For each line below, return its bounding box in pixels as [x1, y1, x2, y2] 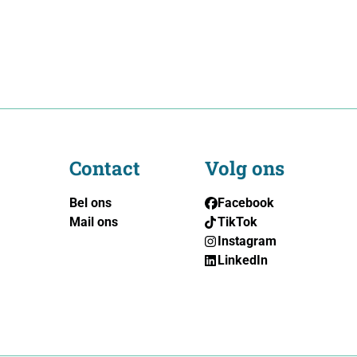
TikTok [218, 214, 258, 230]
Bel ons [69, 195, 112, 211]
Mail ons [69, 214, 119, 230]
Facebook [218, 195, 275, 211]
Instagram [218, 233, 277, 249]
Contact [69, 155, 141, 182]
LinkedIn [218, 253, 269, 269]
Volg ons [205, 155, 285, 182]
